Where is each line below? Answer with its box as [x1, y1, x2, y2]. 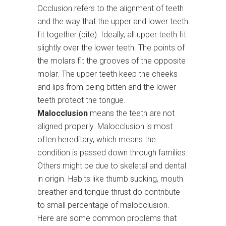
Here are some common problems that [37, 213, 177, 223]
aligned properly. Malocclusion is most [37, 122, 173, 132]
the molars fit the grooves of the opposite [37, 56, 186, 66]
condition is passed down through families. [37, 148, 188, 158]
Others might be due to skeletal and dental [37, 161, 186, 171]
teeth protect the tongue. [37, 95, 126, 105]
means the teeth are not [88, 108, 175, 119]
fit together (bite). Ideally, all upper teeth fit [37, 30, 186, 40]
